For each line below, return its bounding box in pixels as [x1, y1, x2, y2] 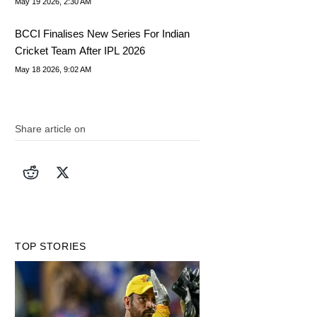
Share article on [15, 122, 86, 134]
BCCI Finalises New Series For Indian [15, 27, 190, 40]
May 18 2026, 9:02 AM [15, 64, 92, 74]
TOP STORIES [15, 240, 86, 252]
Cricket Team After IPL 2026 [15, 44, 146, 57]
